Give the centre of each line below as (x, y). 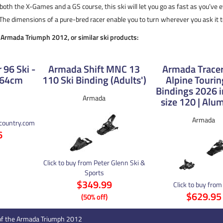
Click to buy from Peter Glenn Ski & (94, 163)
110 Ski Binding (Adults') (94, 80)
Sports (94, 172)
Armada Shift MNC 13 (94, 69)
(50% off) (94, 197)
